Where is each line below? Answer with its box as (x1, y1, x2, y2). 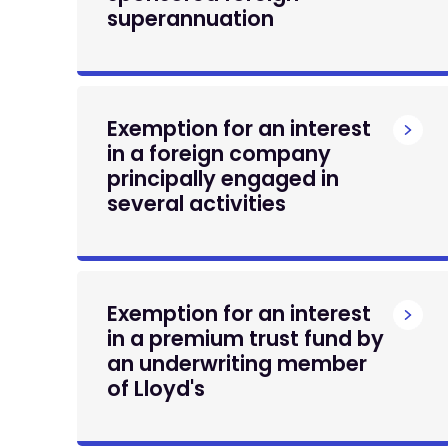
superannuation (107, 4, 274, 33)
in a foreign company (107, 139, 331, 168)
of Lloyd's (107, 374, 205, 403)
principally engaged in (107, 164, 339, 193)
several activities (107, 189, 286, 218)
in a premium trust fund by (107, 324, 384, 353)
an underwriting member (107, 349, 367, 378)
